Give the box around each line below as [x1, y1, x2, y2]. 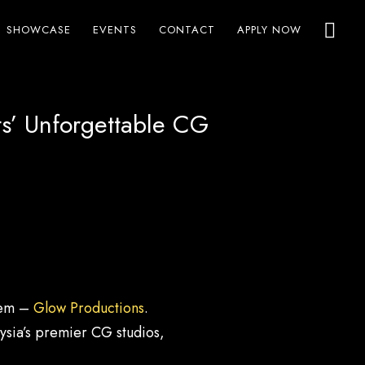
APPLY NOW [237, 22, 302, 37]
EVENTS [93, 22, 138, 37]
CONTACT [159, 22, 216, 37]
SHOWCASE [7, 22, 72, 37]
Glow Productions [33, 297, 144, 319]
